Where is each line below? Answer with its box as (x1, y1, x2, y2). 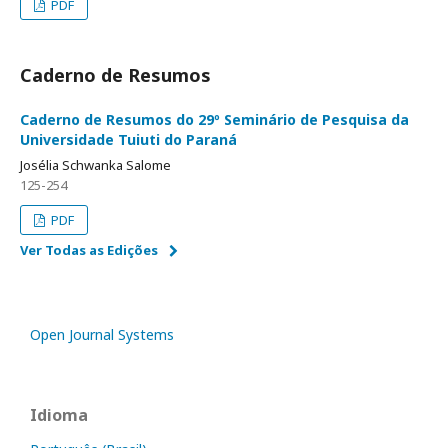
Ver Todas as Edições (20, 241, 158, 260)
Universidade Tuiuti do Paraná (20, 130, 237, 150)
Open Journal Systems (30, 325, 174, 345)
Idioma (30, 404, 88, 427)
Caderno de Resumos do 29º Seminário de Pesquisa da (20, 110, 409, 130)
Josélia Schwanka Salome (20, 156, 171, 175)
